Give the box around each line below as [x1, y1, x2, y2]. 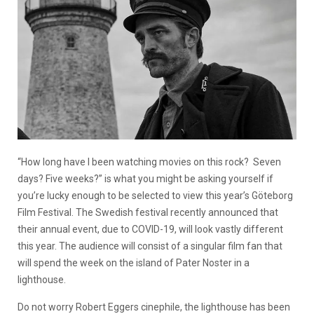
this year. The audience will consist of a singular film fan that [18, 240, 282, 252]
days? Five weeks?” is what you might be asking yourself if [18, 172, 273, 184]
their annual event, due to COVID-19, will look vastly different [18, 223, 283, 235]
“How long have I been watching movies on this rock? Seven [18, 156, 281, 168]
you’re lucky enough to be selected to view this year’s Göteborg [18, 189, 293, 201]
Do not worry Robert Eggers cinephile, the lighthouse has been [18, 301, 290, 313]
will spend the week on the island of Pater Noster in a [18, 257, 250, 268]
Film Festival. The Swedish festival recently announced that [18, 206, 278, 218]
